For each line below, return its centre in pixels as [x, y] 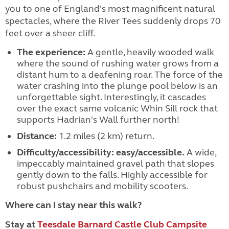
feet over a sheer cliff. [50, 33]
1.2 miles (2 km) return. [105, 136]
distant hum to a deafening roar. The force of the [120, 75]
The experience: [51, 52]
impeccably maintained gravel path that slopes [115, 164]
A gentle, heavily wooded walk [150, 52]
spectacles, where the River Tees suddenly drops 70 [113, 21]
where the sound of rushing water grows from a [118, 63]
